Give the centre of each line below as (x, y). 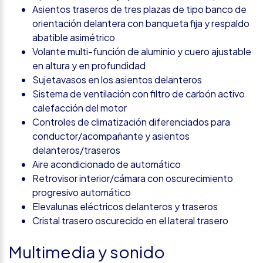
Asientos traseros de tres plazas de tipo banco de (139, 9)
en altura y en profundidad (89, 65)
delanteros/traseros (76, 150)
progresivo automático (82, 192)
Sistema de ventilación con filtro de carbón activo (139, 93)
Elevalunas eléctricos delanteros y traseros (125, 206)
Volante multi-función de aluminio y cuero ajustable (142, 51)
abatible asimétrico (74, 37)
